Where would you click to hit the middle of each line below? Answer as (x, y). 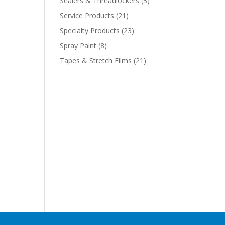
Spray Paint (78, 45)
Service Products (87, 15)
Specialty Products (90, 30)
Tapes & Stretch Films (96, 61)
